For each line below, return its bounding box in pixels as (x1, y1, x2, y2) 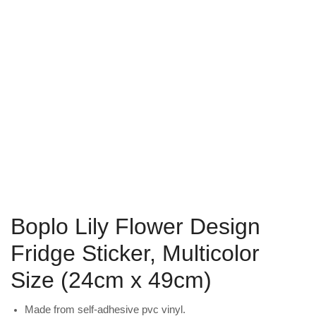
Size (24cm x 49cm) (11, 267, 212, 293)
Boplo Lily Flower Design (11, 214, 260, 240)
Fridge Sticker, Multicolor (11, 241, 260, 267)
